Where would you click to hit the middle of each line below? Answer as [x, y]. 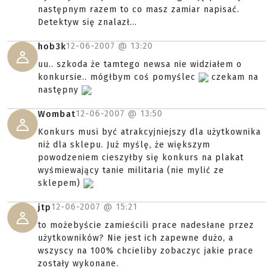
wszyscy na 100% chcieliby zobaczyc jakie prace [146, 251]
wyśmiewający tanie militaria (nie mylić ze [131, 170]
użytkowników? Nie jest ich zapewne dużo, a [136, 238]
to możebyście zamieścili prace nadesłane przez [146, 225]
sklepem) [61, 183]
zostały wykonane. [78, 264]
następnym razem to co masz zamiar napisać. [139, 9]
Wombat [57, 114]
